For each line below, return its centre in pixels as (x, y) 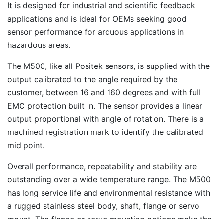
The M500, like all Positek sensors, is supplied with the (109, 66)
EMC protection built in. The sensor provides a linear (105, 106)
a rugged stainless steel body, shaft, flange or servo (103, 206)
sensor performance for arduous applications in (96, 32)
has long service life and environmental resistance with (109, 193)
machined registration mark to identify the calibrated (105, 132)
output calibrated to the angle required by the (92, 79)
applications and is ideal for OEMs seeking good (97, 19)
